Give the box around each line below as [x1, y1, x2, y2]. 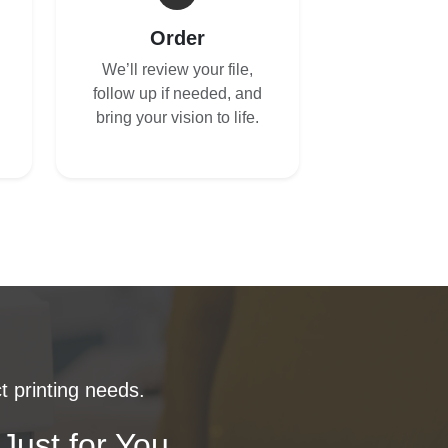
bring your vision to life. [95, 108, 259, 126]
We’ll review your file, [101, 60, 253, 78]
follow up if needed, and [92, 84, 262, 102]
